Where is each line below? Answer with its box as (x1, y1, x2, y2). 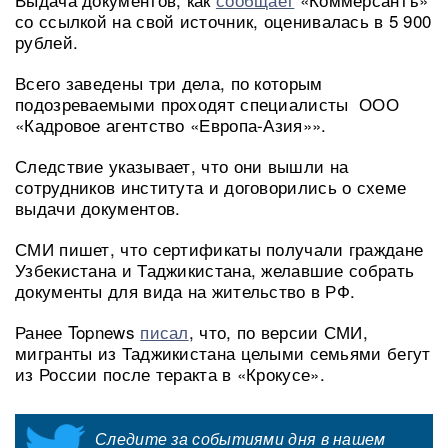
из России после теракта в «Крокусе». (15, 360, 325, 386)
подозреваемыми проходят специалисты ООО (15, 90, 399, 116)
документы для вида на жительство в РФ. (15, 277, 356, 303)
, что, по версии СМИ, (188, 318, 369, 344)
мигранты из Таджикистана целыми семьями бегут (15, 339, 431, 365)
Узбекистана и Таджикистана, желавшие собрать (15, 256, 415, 282)
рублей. (15, 28, 79, 54)
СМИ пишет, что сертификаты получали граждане (15, 235, 424, 261)
